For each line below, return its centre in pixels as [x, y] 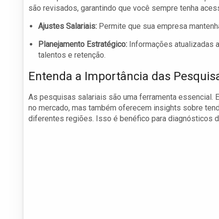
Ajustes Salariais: [67, 26]
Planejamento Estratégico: [83, 44]
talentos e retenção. [72, 55]
